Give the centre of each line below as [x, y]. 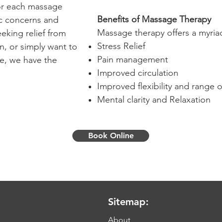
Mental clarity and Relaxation [154, 100]
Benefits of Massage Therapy [154, 19]
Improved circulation [138, 73]
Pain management [133, 59]
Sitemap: [129, 202]
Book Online [111, 136]
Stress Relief [121, 46]
